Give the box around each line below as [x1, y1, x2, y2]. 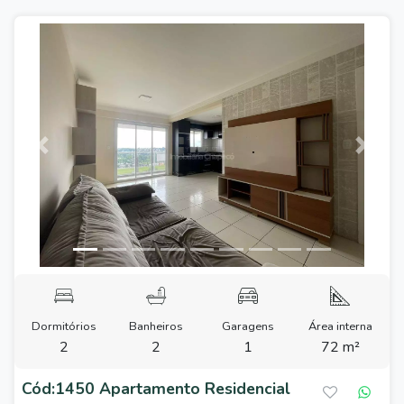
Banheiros [129, 318, 183, 335]
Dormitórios [32, 318, 96, 335]
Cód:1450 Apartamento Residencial [22, 378, 290, 399]
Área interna [308, 318, 372, 335]
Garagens [222, 318, 274, 335]
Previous [41, 144, 96, 165]
